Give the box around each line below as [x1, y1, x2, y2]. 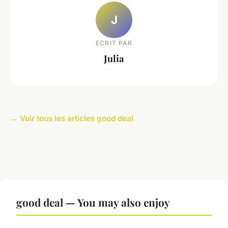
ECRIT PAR [96, 39, 132, 47]
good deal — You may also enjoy [16, 195, 170, 210]
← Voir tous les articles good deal [10, 113, 133, 124]
